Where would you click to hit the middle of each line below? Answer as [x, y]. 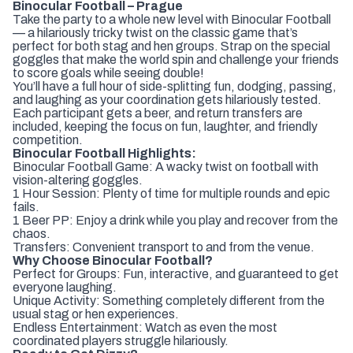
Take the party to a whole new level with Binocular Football [172, 19]
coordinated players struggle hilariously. [121, 340]
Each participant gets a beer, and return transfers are [158, 113]
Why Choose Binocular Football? [113, 260]
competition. [48, 139]
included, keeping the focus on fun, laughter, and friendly [165, 126]
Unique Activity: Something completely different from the [169, 300]
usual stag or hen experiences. [96, 314]
